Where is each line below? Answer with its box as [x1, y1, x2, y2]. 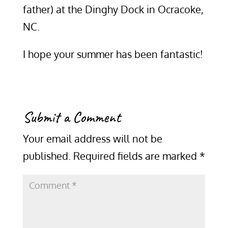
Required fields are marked [73, 149, 199, 162]
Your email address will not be [22, 132, 162, 145]
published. [22, 149, 71, 162]
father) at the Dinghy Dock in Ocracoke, [22, 3, 204, 16]
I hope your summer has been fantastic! [22, 47, 203, 61]
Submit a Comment [22, 107, 121, 127]
